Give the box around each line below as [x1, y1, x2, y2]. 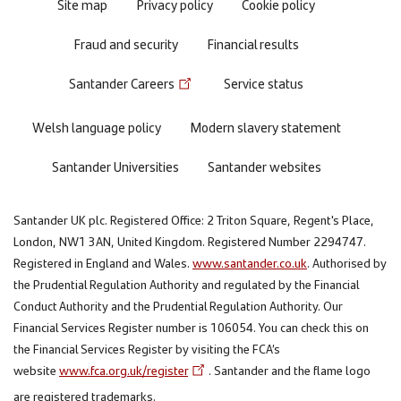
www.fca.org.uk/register [59, 360, 188, 379]
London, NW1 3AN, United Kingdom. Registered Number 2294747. [13, 231, 366, 250]
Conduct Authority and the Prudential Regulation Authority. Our [13, 295, 343, 314]
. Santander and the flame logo [209, 360, 371, 379]
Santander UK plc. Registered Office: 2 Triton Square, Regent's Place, [13, 209, 374, 228]
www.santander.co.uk [192, 252, 307, 271]
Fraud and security [73, 33, 178, 54]
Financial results [207, 33, 299, 54]
